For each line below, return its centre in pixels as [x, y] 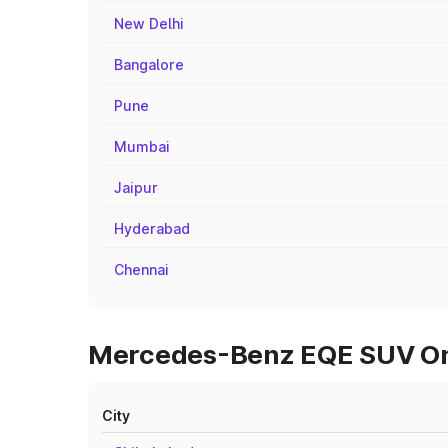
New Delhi [149, 23]
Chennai [141, 269]
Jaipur [136, 187]
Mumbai [142, 146]
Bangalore [149, 64]
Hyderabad [152, 228]
